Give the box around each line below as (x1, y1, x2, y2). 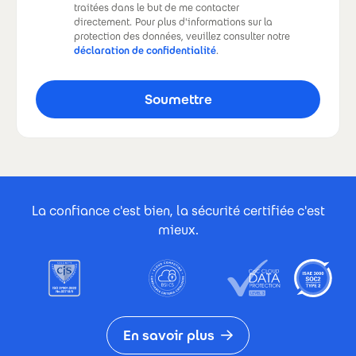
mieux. (157, 221, 199, 238)
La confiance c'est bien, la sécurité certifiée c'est (31, 202, 325, 219)
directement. (74, 15, 132, 29)
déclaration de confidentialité (74, 44, 216, 57)
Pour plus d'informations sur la (135, 15, 273, 29)
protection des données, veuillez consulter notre (74, 29, 290, 43)
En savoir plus (123, 326, 215, 344)
